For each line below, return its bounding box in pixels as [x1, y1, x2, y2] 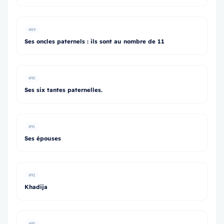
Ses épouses [24, 134, 61, 142]
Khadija [24, 183, 47, 190]
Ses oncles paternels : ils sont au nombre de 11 [24, 37, 164, 45]
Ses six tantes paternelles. [24, 86, 102, 93]
